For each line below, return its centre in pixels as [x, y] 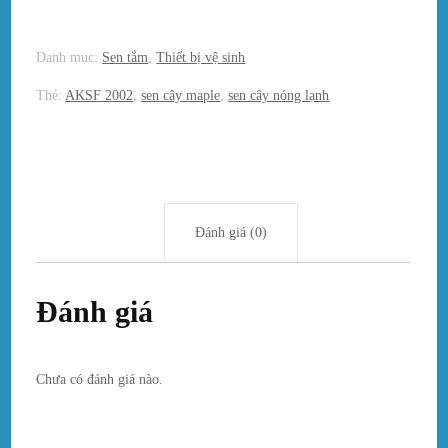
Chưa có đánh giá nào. [100, 379]
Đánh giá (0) [231, 232]
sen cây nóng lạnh [279, 95]
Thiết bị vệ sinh [201, 57]
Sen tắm [125, 57]
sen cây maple [181, 95]
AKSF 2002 [99, 95]
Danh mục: [69, 57]
